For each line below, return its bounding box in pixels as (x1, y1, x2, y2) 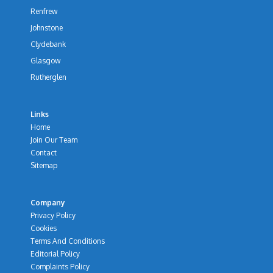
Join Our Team (30, 135, 77, 144)
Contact (30, 148, 57, 157)
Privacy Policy (30, 211, 76, 220)
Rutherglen (30, 73, 66, 82)
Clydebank (30, 40, 66, 49)
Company (30, 198, 65, 207)
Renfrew (30, 7, 57, 16)
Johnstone (30, 23, 63, 32)
